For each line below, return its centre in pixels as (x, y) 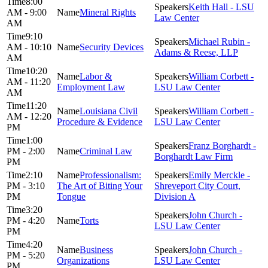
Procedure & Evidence (100, 121)
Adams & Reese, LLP (196, 52)
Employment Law (91, 87)
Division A (175, 196)
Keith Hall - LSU (221, 7)
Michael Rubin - (219, 41)
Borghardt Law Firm (194, 156)
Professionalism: (110, 175)
